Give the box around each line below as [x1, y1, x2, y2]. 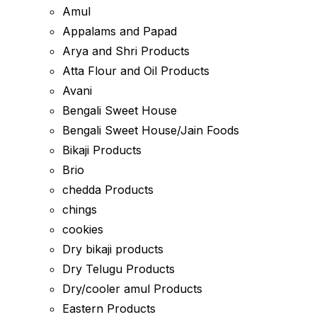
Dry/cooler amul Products [62, 282, 202, 296]
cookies [62, 222, 103, 236]
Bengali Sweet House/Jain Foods [62, 123, 239, 137]
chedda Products [62, 183, 154, 197]
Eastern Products [62, 301, 156, 316]
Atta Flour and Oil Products [62, 64, 209, 78]
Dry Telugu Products [62, 262, 175, 276]
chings [62, 202, 97, 217]
